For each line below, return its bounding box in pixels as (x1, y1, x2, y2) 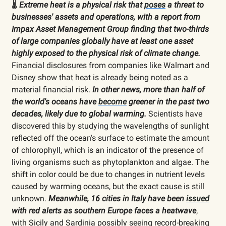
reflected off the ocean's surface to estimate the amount (12, 133, 209, 143)
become (98, 96, 127, 106)
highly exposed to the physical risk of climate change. (12, 48, 200, 58)
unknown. (12, 193, 48, 203)
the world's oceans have (12, 96, 98, 106)
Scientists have (146, 108, 202, 119)
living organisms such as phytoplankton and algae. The (12, 157, 209, 167)
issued (186, 193, 209, 203)
